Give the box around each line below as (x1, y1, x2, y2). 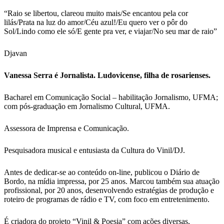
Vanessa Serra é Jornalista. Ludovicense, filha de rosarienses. (4, 71, 210, 80)
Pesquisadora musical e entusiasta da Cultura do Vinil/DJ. (4, 146, 185, 155)
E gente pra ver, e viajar (77, 27, 151, 36)
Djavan (4, 49, 27, 58)
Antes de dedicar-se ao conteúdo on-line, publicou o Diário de (4, 168, 199, 177)
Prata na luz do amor (18, 18, 83, 27)
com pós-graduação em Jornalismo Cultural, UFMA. (4, 102, 170, 111)
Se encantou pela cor (122, 9, 188, 18)
